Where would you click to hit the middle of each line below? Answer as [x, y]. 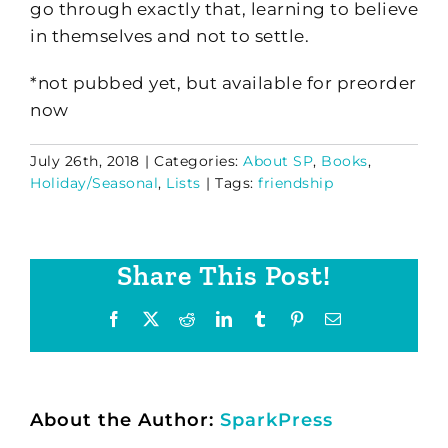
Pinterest [333, 317]
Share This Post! [224, 275]
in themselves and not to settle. [169, 35]
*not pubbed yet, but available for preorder [223, 82]
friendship [295, 182]
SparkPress [276, 419]
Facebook [154, 317]
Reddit [217, 317]
